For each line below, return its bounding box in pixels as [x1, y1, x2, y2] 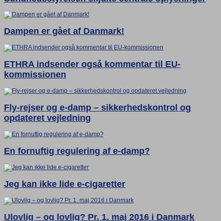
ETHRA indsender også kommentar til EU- [4, 59, 181, 70]
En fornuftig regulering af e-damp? [4, 146, 150, 156]
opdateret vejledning [4, 113, 91, 123]
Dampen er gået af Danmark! [4, 26, 124, 37]
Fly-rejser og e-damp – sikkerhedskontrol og [4, 103, 191, 113]
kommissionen [4, 70, 66, 80]
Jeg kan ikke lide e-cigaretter [4, 179, 125, 189]
